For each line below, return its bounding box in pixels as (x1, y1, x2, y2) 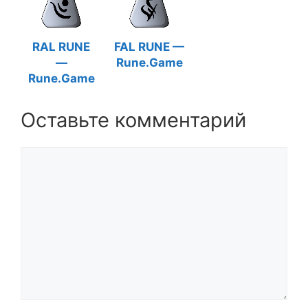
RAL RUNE (32, 40, 90, 54)
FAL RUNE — (114, 40, 184, 54)
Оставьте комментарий (21, 108, 246, 132)
